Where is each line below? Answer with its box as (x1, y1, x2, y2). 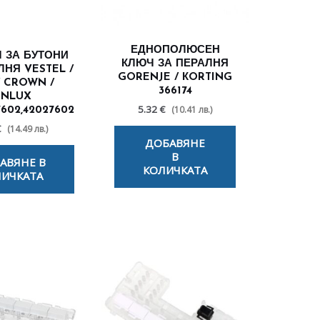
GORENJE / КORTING (118, 72, 232, 84)
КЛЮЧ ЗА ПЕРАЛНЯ (121, 59, 229, 70)
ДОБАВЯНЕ (145, 136, 205, 151)
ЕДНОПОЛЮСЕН (130, 45, 220, 56)
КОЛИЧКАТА (143, 163, 207, 178)
